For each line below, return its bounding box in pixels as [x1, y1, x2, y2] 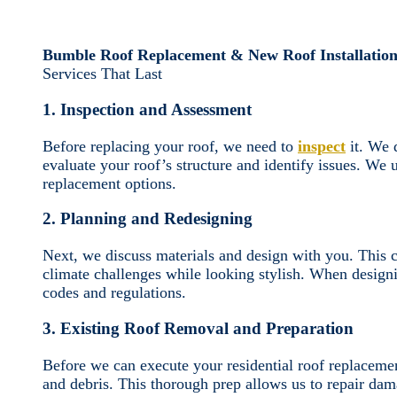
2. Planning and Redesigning [43, 209, 257, 229]
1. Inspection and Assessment [43, 99, 256, 119]
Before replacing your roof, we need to [43, 136, 298, 155]
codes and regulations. [43, 284, 186, 302]
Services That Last [43, 65, 162, 82]
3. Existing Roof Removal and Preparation [43, 319, 358, 339]
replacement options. [43, 174, 176, 192]
